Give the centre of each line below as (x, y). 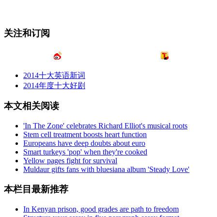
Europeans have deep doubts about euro (84, 143)
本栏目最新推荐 (36, 189)
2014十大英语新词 (54, 75)
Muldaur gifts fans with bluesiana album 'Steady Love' (106, 170)
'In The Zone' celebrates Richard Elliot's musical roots (105, 126)
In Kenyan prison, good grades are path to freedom (101, 209)
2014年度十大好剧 (54, 85)
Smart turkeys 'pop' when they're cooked (85, 152)
